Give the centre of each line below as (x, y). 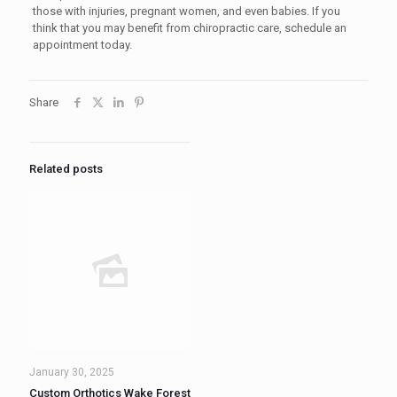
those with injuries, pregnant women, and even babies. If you (186, 11)
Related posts (66, 168)
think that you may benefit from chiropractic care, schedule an (189, 27)
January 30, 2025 (72, 372)
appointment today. (82, 44)
